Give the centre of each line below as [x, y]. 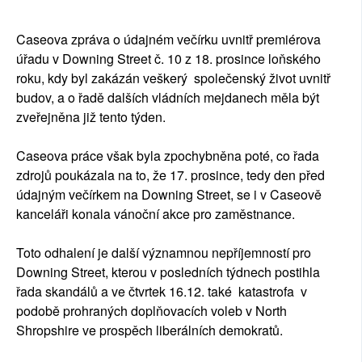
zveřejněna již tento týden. [91, 117]
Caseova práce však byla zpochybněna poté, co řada [168, 156]
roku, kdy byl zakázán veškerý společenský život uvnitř [173, 78]
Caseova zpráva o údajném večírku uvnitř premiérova [168, 40]
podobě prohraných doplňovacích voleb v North [152, 311]
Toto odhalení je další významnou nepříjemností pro [164, 253]
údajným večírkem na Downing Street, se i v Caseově [169, 195]
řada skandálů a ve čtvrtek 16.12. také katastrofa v [162, 292]
